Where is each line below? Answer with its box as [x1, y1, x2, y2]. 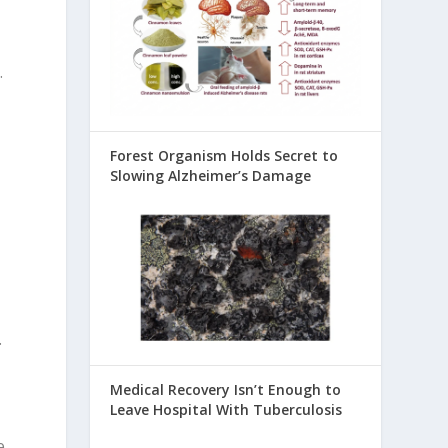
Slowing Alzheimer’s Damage [110, 165, 312, 185]
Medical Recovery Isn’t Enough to [110, 380, 342, 400]
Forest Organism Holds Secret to [110, 145, 339, 165]
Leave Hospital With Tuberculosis [110, 400, 343, 420]
